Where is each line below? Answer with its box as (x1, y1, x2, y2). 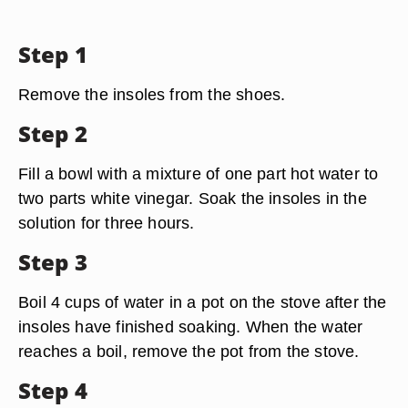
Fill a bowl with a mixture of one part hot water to (18, 164, 379, 183)
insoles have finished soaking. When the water (18, 317, 363, 336)
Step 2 (18, 118, 87, 148)
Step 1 (18, 39, 87, 69)
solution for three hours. (18, 213, 195, 232)
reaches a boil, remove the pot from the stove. (18, 342, 360, 361)
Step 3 (18, 247, 87, 277)
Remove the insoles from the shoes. (18, 85, 286, 104)
